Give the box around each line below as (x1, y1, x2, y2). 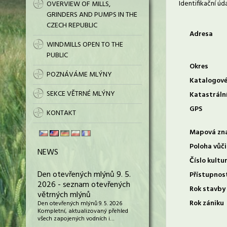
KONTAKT (47, 107, 76, 119)
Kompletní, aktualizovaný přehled (37, 206, 128, 216)
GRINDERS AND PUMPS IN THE (47, 9, 137, 21)
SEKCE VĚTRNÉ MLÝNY (47, 88, 115, 100)
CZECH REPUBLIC (47, 20, 97, 31)
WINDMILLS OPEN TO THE (47, 39, 123, 51)
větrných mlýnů (37, 188, 91, 202)
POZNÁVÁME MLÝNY (47, 69, 112, 81)
